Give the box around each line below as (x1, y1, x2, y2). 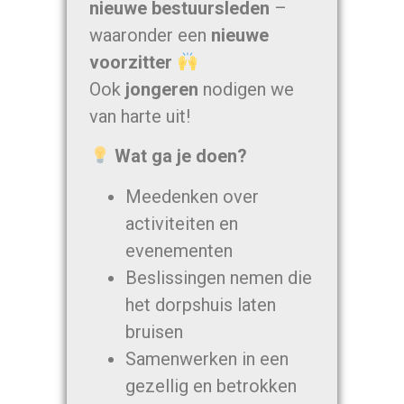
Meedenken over (125, 185, 260, 207)
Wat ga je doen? (114, 145, 247, 168)
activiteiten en (125, 212, 239, 234)
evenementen (125, 239, 234, 262)
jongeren (125, 78, 199, 100)
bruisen (125, 320, 184, 343)
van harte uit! (89, 105, 196, 127)
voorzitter (89, 50, 173, 73)
